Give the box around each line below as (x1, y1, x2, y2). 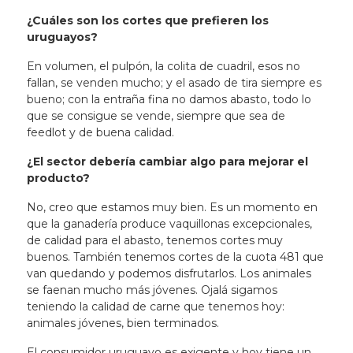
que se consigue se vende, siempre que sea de (26, 109, 285, 123)
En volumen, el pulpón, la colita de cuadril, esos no (26, 59, 300, 73)
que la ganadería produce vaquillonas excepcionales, (26, 217, 312, 231)
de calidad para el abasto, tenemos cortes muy (26, 233, 283, 247)
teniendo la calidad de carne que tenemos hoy (26, 299, 282, 314)
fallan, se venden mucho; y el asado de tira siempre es (26, 76, 321, 90)
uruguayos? (26, 30, 98, 44)
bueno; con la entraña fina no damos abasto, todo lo (26, 92, 311, 106)
